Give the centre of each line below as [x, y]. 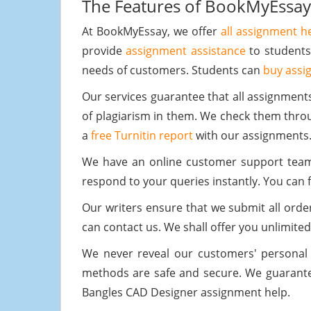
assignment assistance [186, 51]
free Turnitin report [142, 136]
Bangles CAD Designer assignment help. [186, 293]
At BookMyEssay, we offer [152, 32]
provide [104, 51]
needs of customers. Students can [173, 70]
